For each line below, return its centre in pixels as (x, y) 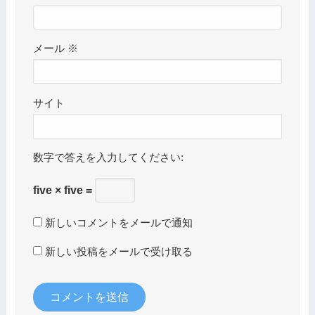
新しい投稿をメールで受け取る (118, 251)
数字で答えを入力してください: (108, 158)
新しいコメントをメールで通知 (118, 223)
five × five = (64, 189)
